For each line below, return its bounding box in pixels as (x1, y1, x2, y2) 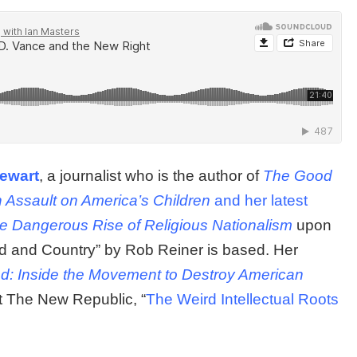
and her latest (210, 191, 308, 209)
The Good (263, 167, 332, 184)
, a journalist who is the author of (39, 167, 263, 184)
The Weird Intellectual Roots (146, 290, 339, 308)
